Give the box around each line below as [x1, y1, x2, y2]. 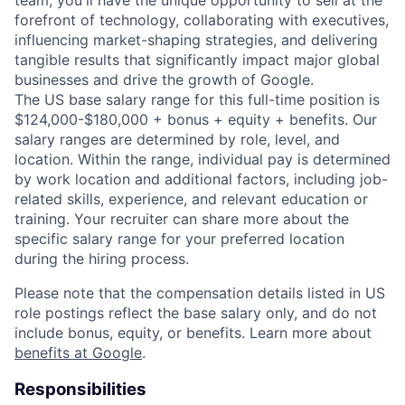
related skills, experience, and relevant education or [14, 189, 368, 208]
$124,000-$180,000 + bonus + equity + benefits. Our [14, 109, 377, 128]
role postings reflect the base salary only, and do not [14, 303, 377, 322]
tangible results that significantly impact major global [14, 50, 380, 69]
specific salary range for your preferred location [14, 229, 344, 248]
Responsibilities [14, 378, 146, 400]
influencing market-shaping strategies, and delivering [14, 30, 378, 49]
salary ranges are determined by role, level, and [14, 129, 340, 148]
